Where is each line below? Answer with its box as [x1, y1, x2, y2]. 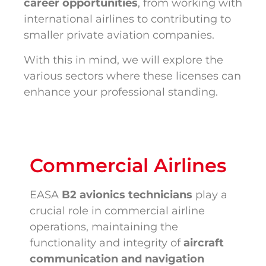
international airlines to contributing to [24, 12, 231, 26]
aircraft [183, 236, 224, 250]
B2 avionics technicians [62, 188, 192, 202]
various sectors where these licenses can [24, 69, 241, 83]
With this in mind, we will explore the [24, 53, 223, 66]
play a [192, 188, 227, 202]
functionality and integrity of [30, 236, 183, 250]
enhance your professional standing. [24, 85, 218, 99]
